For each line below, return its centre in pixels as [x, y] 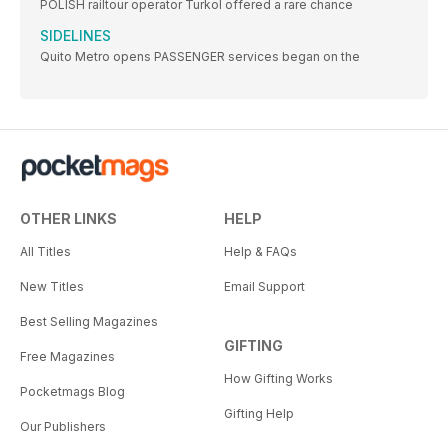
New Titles [52, 287]
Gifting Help [259, 414]
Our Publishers [63, 427]
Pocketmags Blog [72, 392]
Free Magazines [67, 357]
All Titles [45, 252]
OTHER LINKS [68, 219]
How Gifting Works [278, 379]
